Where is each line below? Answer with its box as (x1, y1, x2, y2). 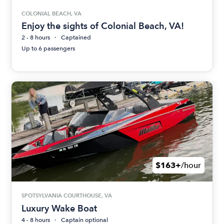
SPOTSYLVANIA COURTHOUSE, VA (21, 192, 112, 199)
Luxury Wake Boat (21, 202, 97, 213)
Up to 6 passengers (21, 45, 75, 52)
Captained (61, 34, 91, 41)
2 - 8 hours (21, 34, 50, 41)
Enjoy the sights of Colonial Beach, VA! (21, 20, 184, 31)
